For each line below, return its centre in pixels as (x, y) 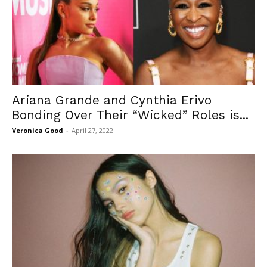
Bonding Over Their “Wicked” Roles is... (130, 114)
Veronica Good (38, 130)
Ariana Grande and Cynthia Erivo (112, 100)
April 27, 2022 (92, 130)
